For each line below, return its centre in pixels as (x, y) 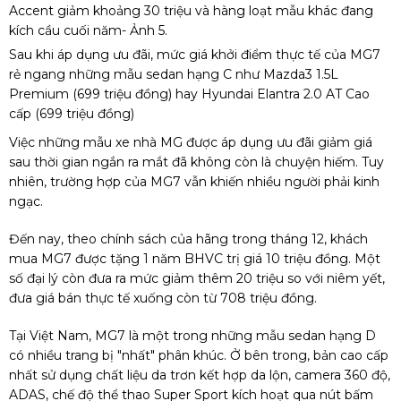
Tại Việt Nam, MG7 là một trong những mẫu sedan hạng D (192, 336)
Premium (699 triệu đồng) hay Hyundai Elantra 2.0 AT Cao (189, 94)
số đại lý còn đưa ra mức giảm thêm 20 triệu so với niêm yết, (197, 279)
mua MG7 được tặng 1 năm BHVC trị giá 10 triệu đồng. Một (195, 259)
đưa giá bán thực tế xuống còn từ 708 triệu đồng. (163, 299)
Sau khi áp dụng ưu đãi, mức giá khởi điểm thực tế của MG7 (195, 55)
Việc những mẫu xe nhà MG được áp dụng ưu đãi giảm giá (191, 143)
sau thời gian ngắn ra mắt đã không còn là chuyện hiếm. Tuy (196, 162)
